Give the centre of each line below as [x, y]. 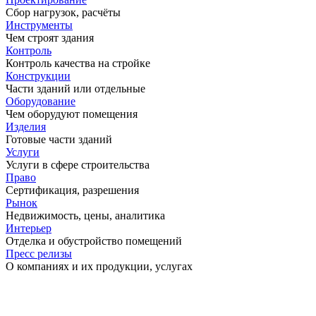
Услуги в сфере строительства [78, 164]
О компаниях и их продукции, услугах [99, 266]
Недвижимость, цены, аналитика [85, 215]
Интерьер [29, 228]
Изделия [26, 126]
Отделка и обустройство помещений [94, 241]
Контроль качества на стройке [78, 63]
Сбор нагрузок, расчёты [63, 12]
